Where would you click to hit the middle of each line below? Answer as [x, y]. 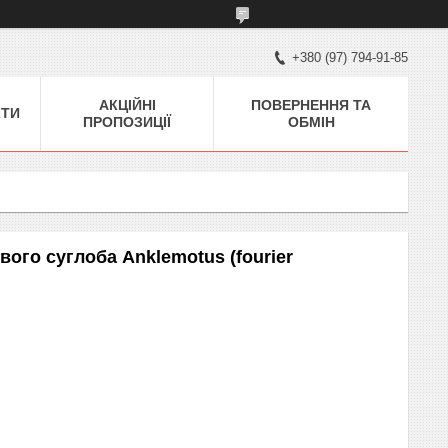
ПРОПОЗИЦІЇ [127, 121]
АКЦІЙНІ [127, 104]
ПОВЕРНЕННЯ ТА [311, 104]
